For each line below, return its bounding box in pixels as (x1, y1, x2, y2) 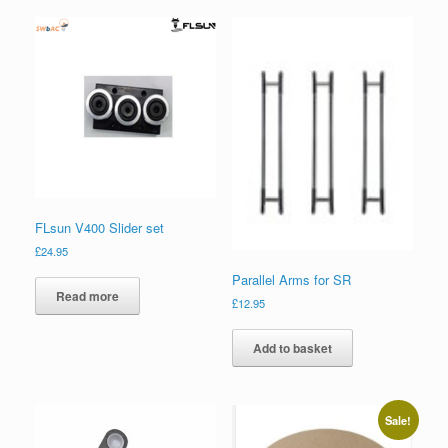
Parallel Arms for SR (231, 269, 351, 289)
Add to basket (252, 338, 332, 357)
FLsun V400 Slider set (35, 217, 164, 237)
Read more (56, 286, 119, 305)
